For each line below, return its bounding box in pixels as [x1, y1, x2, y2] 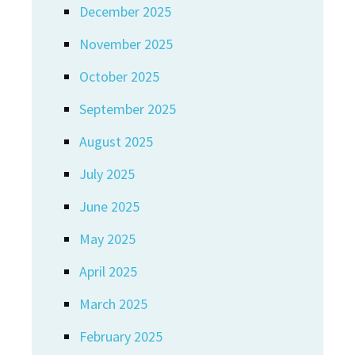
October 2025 [79, 67, 159, 86]
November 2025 [79, 35, 173, 53]
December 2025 [79, 2, 171, 21]
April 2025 [79, 262, 137, 281]
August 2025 [79, 132, 153, 151]
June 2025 [79, 197, 139, 216]
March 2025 [79, 295, 147, 313]
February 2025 [79, 327, 162, 345]
